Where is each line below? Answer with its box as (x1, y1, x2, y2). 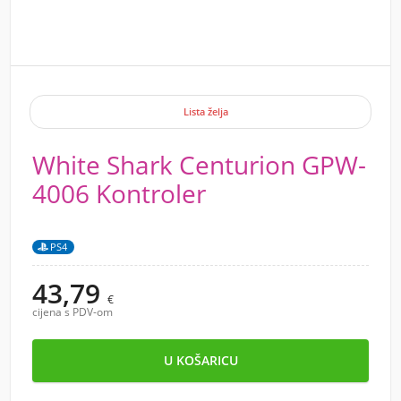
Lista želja (183, 105, 228, 118)
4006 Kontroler (32, 176, 206, 210)
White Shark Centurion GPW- (32, 148, 366, 182)
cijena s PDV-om (32, 304, 113, 320)
